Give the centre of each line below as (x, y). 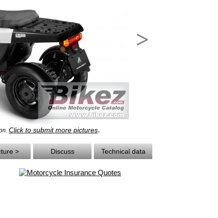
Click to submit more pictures (53, 130)
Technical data (123, 151)
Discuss (62, 151)
